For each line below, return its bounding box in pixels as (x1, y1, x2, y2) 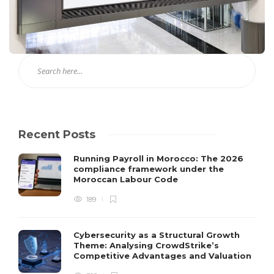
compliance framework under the (73, 164, 224, 174)
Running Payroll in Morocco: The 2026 (73, 154, 243, 164)
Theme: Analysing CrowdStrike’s (73, 240, 219, 251)
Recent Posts (18, 128, 95, 142)
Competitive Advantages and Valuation (73, 251, 254, 261)
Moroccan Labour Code (73, 174, 180, 185)
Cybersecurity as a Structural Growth (73, 230, 240, 240)
